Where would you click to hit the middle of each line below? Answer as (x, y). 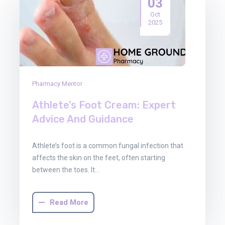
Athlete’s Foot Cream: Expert (104, 105)
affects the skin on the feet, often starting (99, 158)
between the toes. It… (66, 170)
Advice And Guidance (83, 119)
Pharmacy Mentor (57, 84)
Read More (69, 203)
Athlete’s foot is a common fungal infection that (108, 146)
